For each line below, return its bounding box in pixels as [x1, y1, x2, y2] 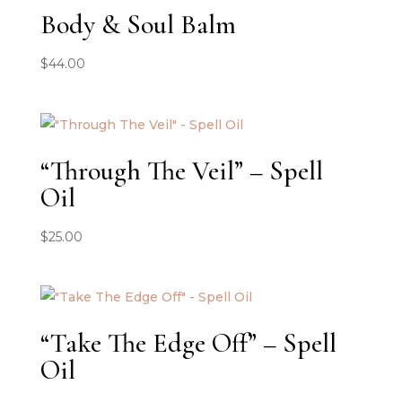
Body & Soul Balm [39, 8, 236, 42]
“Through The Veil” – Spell [39, 153, 323, 188]
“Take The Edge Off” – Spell [39, 326, 336, 360]
